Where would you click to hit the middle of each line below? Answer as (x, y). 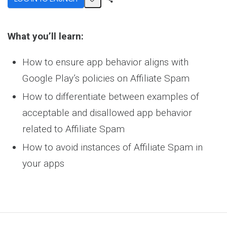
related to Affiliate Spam (73, 129)
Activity (113, 26)
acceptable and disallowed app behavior (107, 112)
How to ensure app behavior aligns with (105, 62)
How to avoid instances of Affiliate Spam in (112, 147)
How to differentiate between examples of (110, 96)
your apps (43, 163)
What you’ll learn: (46, 36)
